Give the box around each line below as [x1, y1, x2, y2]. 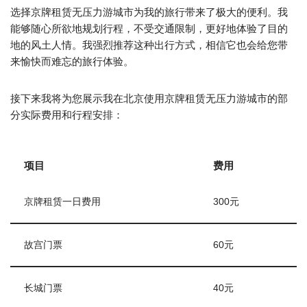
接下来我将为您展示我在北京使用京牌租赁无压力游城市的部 [10, 93, 288, 104]
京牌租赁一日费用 [24, 197, 101, 207]
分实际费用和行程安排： [10, 109, 123, 121]
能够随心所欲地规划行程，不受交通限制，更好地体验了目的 [10, 23, 288, 34]
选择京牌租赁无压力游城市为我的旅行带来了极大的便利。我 [10, 6, 288, 18]
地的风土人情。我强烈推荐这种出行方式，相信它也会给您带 [10, 39, 288, 51]
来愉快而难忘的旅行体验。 [10, 56, 134, 67]
